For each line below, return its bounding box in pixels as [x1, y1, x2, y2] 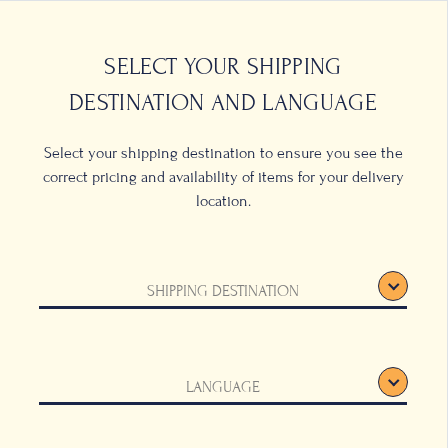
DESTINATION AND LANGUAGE [69, 89, 377, 116]
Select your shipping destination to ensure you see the [43, 144, 403, 162]
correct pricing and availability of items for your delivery [42, 168, 404, 186]
